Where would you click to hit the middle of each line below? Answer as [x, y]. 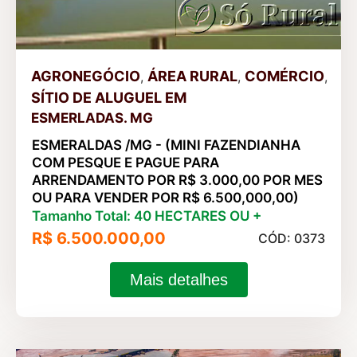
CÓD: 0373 [292, 238]
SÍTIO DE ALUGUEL [96, 97]
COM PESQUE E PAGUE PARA [126, 162]
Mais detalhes [178, 279]
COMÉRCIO [284, 76]
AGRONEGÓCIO [86, 76]
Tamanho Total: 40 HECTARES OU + [147, 216]
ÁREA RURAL [192, 76]
